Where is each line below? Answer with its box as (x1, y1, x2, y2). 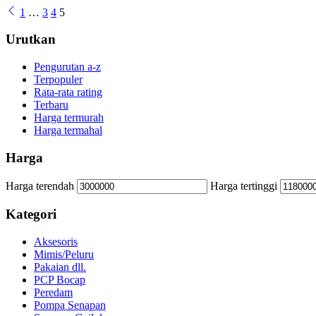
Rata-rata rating (34, 86, 102, 99)
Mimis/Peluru (34, 248, 94, 260)
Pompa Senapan (34, 298, 106, 311)
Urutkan (6, 32, 56, 47)
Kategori (6, 207, 56, 222)
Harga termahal (34, 124, 102, 137)
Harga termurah (34, 111, 104, 124)
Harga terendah (6, 179, 74, 192)
